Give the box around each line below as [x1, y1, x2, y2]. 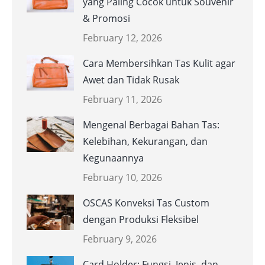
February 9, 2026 [83, 232, 157, 246]
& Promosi [83, 12, 130, 25]
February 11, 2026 [83, 93, 162, 106]
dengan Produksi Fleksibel [83, 213, 199, 227]
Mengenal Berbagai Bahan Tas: [83, 118, 219, 132]
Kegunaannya [83, 151, 144, 165]
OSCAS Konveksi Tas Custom [83, 196, 209, 210]
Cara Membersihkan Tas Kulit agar [83, 57, 235, 70]
